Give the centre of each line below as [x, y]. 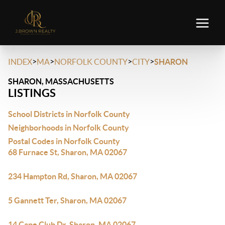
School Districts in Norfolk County [69, 114]
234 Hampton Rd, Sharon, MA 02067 [73, 176]
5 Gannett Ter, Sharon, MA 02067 [67, 200]
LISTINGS [32, 93]
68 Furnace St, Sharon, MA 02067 [68, 152]
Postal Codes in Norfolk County [64, 141]
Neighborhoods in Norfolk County [69, 128]
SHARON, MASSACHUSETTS [61, 81]
